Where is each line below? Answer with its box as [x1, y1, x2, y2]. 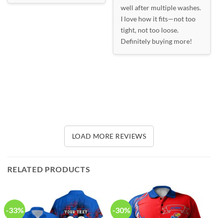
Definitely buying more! [120, 36, 192, 45]
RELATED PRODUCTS [7, 164, 91, 174]
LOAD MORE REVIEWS [72, 131, 146, 140]
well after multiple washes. [120, 3, 201, 12]
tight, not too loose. [120, 25, 179, 34]
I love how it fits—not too [120, 14, 196, 23]
